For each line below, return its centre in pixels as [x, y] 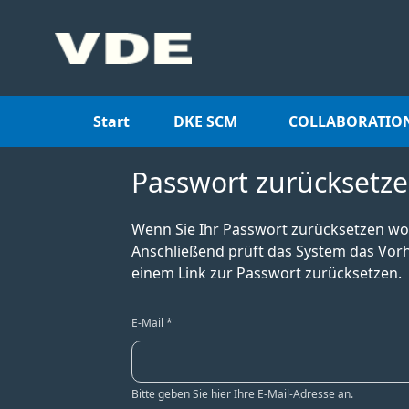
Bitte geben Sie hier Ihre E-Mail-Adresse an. [242, 394]
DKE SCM [205, 121]
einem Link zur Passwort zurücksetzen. [267, 273]
